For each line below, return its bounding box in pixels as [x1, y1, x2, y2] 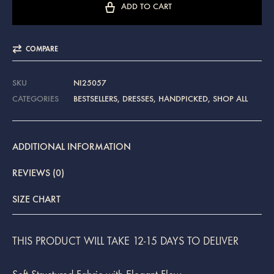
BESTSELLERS [73, 94, 117, 104]
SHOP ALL [213, 94, 248, 104]
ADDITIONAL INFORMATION [12, 141, 131, 152]
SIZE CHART [12, 193, 61, 205]
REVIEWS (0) [12, 167, 64, 179]
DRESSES [122, 94, 154, 104]
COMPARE [26, 45, 58, 53]
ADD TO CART [120, 1, 172, 12]
